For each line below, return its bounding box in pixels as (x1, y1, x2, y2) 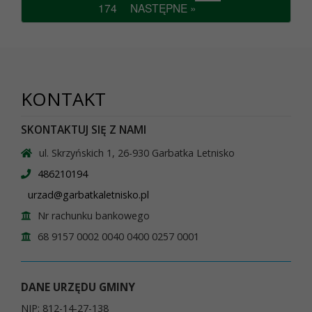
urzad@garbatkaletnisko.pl (28, 188, 149, 202)
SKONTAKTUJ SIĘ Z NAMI (21, 122, 146, 138)
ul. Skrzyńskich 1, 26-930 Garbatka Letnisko (39, 146, 235, 160)
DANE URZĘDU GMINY (21, 279, 135, 295)
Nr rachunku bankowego (38, 209, 150, 223)
